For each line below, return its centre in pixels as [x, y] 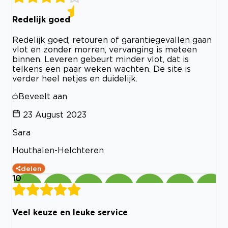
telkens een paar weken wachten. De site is [102, 69]
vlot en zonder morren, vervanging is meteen [105, 50]
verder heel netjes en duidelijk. [75, 79]
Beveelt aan [43, 96]
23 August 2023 [55, 115]
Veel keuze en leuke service [70, 212]
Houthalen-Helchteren [58, 150]
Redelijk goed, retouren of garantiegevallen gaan [112, 40]
